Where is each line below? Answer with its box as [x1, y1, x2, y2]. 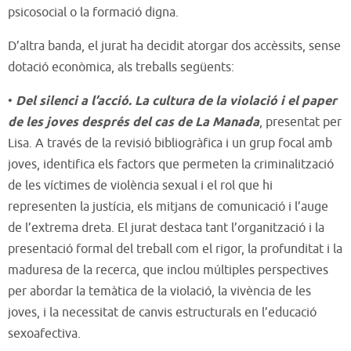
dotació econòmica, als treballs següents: [8, 59, 234, 75]
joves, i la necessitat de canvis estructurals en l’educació [8, 304, 317, 320]
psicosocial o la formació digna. [8, 4, 179, 20]
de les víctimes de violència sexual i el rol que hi [8, 177, 273, 194]
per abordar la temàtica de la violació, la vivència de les [8, 283, 311, 299]
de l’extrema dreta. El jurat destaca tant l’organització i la [8, 219, 324, 236]
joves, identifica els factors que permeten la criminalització [8, 156, 334, 172]
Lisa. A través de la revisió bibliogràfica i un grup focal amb [8, 135, 332, 151]
